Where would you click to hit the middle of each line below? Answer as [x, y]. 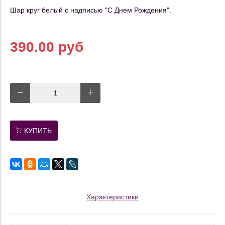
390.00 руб [47, 47]
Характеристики [113, 197]
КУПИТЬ [38, 130]
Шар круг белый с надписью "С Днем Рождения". [91, 10]
